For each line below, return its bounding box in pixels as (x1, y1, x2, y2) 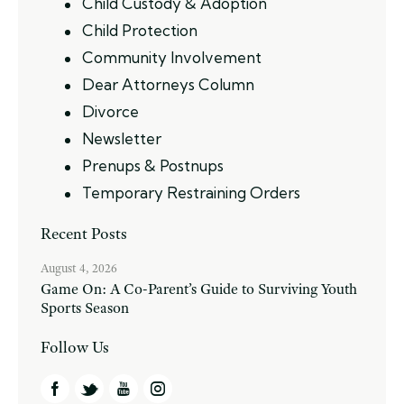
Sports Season (41, 298, 129, 317)
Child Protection (81, 20, 197, 40)
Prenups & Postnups (81, 155, 224, 175)
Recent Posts (41, 223, 127, 243)
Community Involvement (81, 47, 262, 67)
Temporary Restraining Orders (81, 182, 300, 202)
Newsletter (81, 128, 161, 148)
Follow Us (41, 336, 109, 357)
